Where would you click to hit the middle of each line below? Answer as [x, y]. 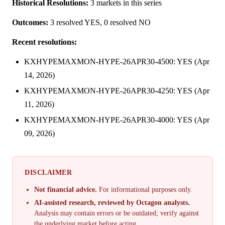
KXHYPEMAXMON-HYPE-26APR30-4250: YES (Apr [117, 91]
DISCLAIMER [48, 173]
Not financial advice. [66, 190]
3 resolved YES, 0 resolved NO [99, 23]
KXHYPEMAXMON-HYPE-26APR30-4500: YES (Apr [117, 62]
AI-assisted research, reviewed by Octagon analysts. [112, 202]
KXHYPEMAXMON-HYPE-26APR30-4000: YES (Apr [117, 120]
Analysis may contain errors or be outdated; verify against [117, 213]
